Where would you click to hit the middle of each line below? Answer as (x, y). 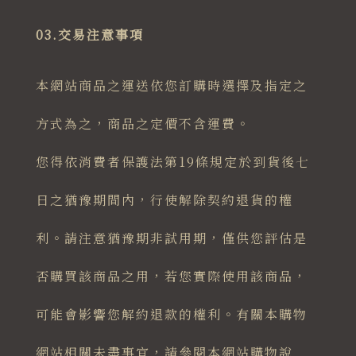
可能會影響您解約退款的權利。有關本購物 (171, 315)
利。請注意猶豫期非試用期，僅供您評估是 (171, 238)
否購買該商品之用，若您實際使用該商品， (171, 277)
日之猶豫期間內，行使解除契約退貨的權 (164, 200)
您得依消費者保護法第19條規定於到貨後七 (172, 162)
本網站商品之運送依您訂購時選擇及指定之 (171, 86)
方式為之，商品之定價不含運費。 (143, 124)
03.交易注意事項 (89, 35)
